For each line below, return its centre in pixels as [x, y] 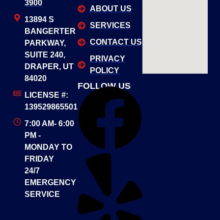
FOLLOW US [104, 86]
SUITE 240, [45, 55]
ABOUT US [110, 8]
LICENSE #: [46, 95]
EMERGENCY [50, 182]
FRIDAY [39, 159]
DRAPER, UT [49, 66]
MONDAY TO [48, 147]
